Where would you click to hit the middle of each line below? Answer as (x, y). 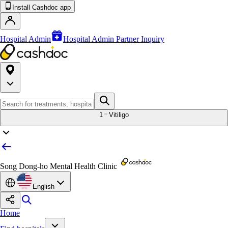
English (44, 187)
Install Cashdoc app (41, 7)
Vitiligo (119, 115)
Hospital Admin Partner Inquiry (114, 39)
